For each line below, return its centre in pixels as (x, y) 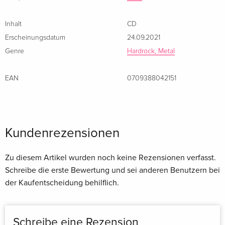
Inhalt (13, 24)
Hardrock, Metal (151, 51)
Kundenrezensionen (62, 133)
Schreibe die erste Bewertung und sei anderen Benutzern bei (113, 171)
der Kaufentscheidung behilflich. (62, 183)
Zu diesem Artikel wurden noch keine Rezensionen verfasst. (110, 158)
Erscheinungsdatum (35, 38)
